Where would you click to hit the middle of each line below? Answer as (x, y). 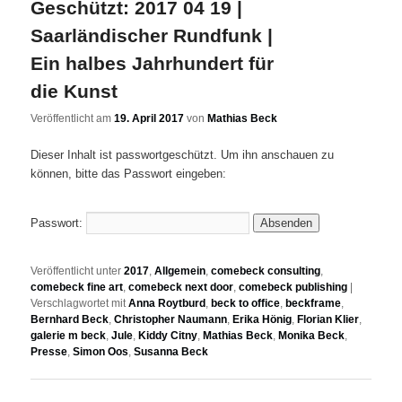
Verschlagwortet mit (79, 303)
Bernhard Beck (70, 319)
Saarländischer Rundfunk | (152, 35)
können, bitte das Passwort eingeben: (129, 174)
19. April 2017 (149, 119)
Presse (49, 351)
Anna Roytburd (167, 303)
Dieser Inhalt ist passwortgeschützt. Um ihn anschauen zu (183, 155)
